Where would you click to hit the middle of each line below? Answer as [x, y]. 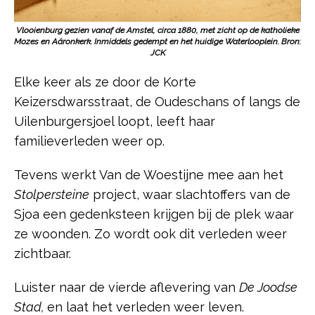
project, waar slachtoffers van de [190, 195]
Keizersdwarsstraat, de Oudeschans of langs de [157, 102]
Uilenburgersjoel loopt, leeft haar [115, 122]
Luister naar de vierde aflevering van [127, 288]
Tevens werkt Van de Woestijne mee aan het [149, 175]
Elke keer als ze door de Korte [105, 82]
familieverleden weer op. [91, 141]
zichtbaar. [44, 254]
